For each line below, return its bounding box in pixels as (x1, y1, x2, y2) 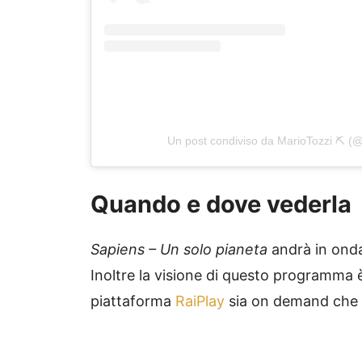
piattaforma (90, 293, 175, 310)
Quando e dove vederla (90, 190, 351, 219)
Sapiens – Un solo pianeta (90, 241, 267, 259)
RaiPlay (175, 293, 225, 310)
